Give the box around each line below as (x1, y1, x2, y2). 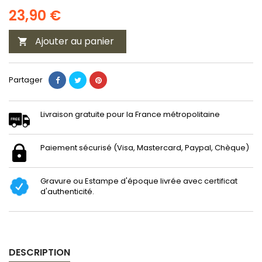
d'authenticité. (40, 185, 94, 197)
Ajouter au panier (35, 34, 114, 48)
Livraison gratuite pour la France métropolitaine (40, 108, 220, 120)
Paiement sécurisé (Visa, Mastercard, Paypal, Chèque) (40, 142, 249, 153)
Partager (9, 74, 43, 85)
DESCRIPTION (9, 245, 70, 259)
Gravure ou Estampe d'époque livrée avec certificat (40, 175, 237, 187)
